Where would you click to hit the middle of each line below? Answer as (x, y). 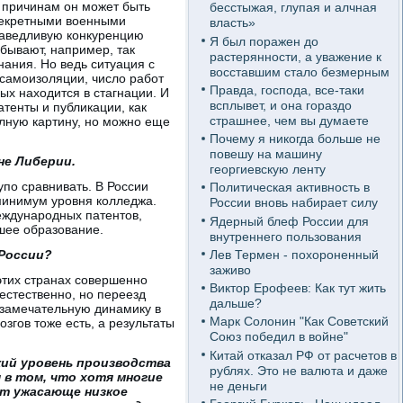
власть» (232, 23)
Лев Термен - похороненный (294, 254)
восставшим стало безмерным (299, 72)
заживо (230, 269)
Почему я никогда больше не (295, 139)
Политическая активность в (289, 188)
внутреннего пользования (285, 236)
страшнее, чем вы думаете (289, 120)
